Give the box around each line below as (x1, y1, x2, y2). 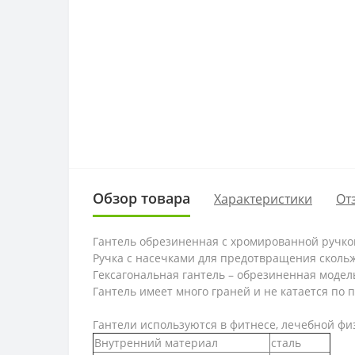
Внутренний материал (94, 335, 218, 350)
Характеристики (214, 189, 312, 208)
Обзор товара (93, 189, 190, 208)
